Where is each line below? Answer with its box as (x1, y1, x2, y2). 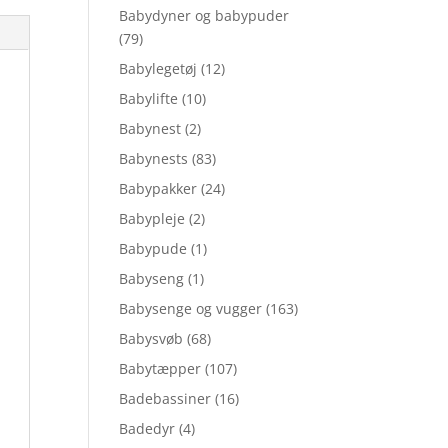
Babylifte (119, 89, 179, 108)
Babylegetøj (119, 59, 198, 78)
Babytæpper (119, 359, 202, 378)
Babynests (119, 149, 189, 168)
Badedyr (119, 419, 176, 438)
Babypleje (119, 209, 186, 228)
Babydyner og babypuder (119, 6, 290, 25)
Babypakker (119, 179, 198, 198)
